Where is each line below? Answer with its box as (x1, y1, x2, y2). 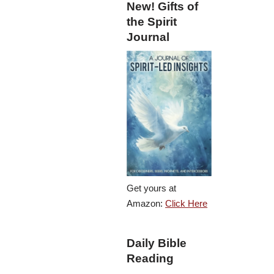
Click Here (165, 198, 208, 209)
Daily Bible (127, 237, 187, 250)
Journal (127, 31, 170, 44)
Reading (127, 252, 174, 265)
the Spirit (127, 15, 177, 29)
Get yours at (127, 183, 177, 194)
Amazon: (127, 198, 166, 209)
